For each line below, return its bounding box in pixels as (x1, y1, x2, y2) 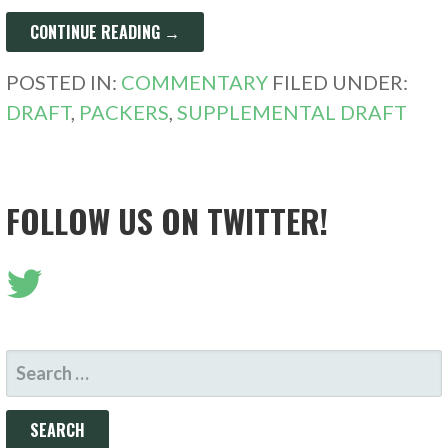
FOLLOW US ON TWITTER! (6, 196, 329, 244)
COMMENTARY (121, 69, 269, 94)
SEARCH (5, 348, 70, 379)
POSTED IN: (6, 69, 122, 94)
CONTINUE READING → (30, 19, 181, 44)
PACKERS (79, 99, 170, 124)
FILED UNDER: (272, 69, 409, 94)
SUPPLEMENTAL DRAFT (177, 99, 408, 124)
